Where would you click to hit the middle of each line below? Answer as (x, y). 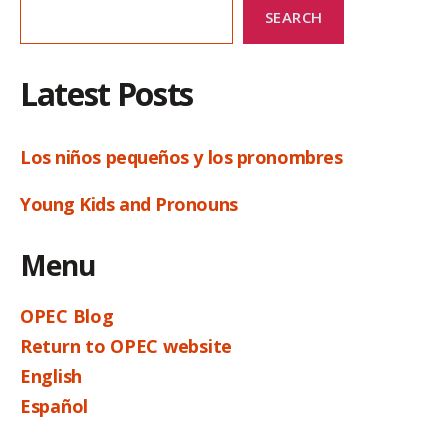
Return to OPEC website (126, 345)
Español (54, 405)
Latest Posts (107, 93)
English (51, 375)
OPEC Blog (67, 315)
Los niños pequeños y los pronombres (183, 156)
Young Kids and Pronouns (131, 203)
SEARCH (293, 16)
